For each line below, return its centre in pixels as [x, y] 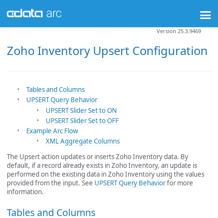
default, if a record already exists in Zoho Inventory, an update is [102, 165]
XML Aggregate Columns [83, 141]
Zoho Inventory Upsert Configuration [107, 50]
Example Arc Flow [52, 131]
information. [25, 191]
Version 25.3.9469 [179, 31]
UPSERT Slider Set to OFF [82, 120]
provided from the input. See [51, 183]
